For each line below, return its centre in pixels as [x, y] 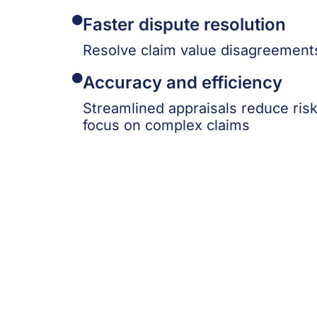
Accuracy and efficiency [183, 82]
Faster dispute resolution [184, 24]
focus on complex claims [166, 125]
